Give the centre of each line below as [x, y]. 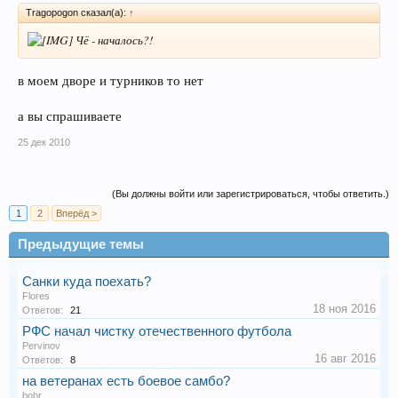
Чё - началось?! [113, 40]
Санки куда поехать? [87, 281]
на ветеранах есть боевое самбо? [126, 381]
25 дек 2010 [44, 142]
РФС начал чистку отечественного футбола [157, 331]
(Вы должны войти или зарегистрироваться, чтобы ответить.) [251, 193]
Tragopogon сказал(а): [77, 12]
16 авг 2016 [345, 358]
